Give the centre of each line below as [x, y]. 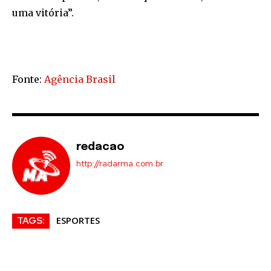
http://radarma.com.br [120, 164]
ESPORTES [78, 220]
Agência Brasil [80, 80]
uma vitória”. [43, 13]
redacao [100, 147]
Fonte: [28, 80]
